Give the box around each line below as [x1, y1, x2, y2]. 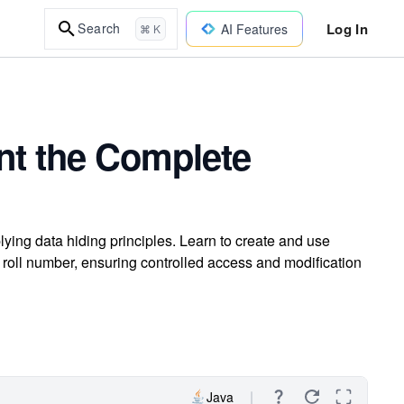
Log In [326, 18, 368, 39]
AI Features [220, 19, 288, 38]
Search [78, 19, 121, 37]
